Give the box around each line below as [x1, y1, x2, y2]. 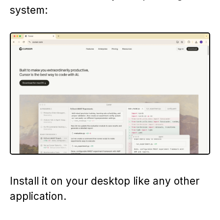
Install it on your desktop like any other [10, 175, 199, 188]
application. [10, 190, 66, 203]
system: [10, 3, 48, 16]
